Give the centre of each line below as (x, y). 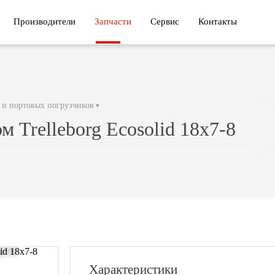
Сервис (165, 21)
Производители (45, 21)
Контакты (218, 21)
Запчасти (113, 21)
